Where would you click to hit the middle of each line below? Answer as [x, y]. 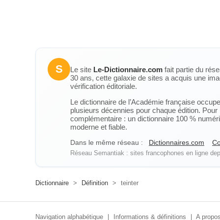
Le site [82, 69]
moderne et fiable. [99, 127]
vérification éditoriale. [104, 86]
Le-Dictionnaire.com [128, 69]
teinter [129, 183]
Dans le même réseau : [107, 142]
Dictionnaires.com [177, 142]
